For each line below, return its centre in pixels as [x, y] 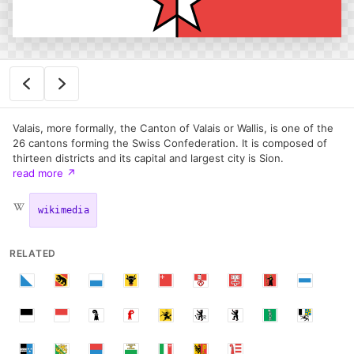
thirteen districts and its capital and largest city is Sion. [148, 158]
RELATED [33, 253]
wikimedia [63, 210]
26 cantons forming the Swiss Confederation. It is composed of [170, 143]
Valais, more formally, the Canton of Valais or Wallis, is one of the [173, 128]
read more [40, 173]
